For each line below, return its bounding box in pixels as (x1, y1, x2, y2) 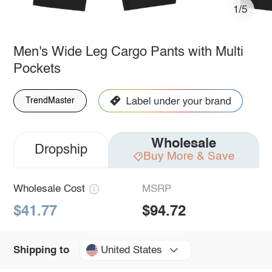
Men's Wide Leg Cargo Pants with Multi (13, 45, 243, 59)
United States (100, 245, 162, 256)
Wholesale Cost (13, 183, 85, 194)
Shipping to (13, 245, 69, 256)
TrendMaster (25, 96, 75, 105)
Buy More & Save (143, 150, 235, 162)
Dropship (34, 143, 87, 157)
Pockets (13, 62, 61, 76)
